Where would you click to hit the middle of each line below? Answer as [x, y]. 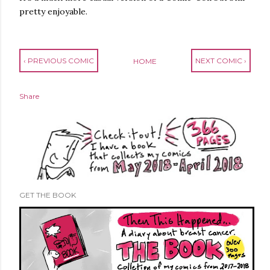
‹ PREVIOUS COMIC [59, 60]
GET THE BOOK [48, 195]
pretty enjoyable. [53, 11]
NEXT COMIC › [221, 60]
